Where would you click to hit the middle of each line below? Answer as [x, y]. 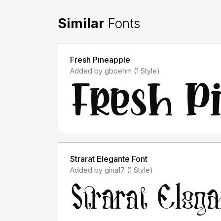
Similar [81, 23]
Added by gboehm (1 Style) [147, 71]
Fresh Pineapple [100, 59]
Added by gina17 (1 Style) [140, 170]
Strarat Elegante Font [109, 159]
